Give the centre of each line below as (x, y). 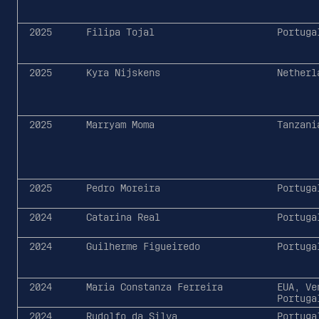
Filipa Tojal (120, 32)
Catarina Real (123, 217)
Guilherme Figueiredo (143, 246)
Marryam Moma (120, 124)
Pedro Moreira (123, 188)
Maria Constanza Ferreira (154, 287)
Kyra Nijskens (123, 72)
